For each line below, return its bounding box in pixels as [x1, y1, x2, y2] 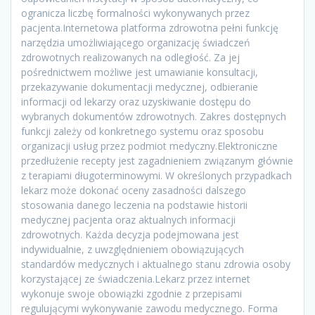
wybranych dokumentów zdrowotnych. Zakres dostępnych [21, 110, 286, 124]
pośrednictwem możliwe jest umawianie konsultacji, [21, 65, 258, 79]
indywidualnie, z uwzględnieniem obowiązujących [21, 243, 244, 257]
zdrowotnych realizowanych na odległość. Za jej [21, 51, 240, 65]
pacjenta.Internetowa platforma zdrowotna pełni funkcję [21, 21, 278, 35]
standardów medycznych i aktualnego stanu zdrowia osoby [21, 257, 290, 271]
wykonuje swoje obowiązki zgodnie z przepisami [21, 287, 242, 301]
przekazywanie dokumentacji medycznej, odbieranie [21, 80, 258, 94]
